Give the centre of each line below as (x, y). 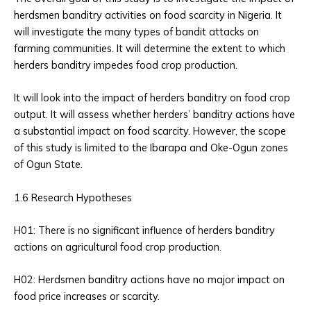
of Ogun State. (48, 165)
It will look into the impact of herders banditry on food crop (152, 98)
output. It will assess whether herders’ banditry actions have (154, 115)
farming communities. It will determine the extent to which (150, 49)
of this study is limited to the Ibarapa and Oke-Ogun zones (151, 148)
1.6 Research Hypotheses (73, 197)
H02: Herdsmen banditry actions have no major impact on (149, 280)
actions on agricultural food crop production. (118, 247)
